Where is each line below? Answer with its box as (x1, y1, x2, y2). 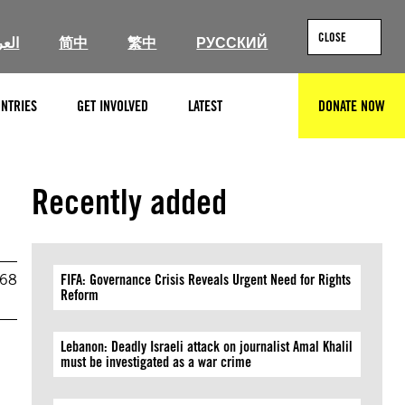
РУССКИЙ (196, 34, 268, 52)
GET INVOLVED (77, 97, 148, 115)
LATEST (188, 97, 222, 115)
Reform (61, 287, 99, 304)
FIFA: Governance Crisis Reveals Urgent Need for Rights (61, 271, 352, 288)
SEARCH (262, 105, 303, 123)
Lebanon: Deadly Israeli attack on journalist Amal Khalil (61, 338, 353, 355)
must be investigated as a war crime (61, 353, 252, 371)
